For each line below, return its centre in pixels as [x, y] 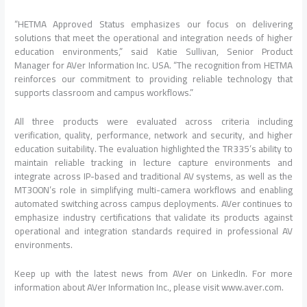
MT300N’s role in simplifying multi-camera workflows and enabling [153, 189]
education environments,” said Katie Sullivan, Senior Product [153, 51]
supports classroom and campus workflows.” [104, 92]
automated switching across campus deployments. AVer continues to [153, 203]
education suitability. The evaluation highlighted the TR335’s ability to [153, 148]
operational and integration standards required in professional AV [153, 231]
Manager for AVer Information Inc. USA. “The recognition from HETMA [153, 65]
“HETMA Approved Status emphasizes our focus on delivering [153, 24]
